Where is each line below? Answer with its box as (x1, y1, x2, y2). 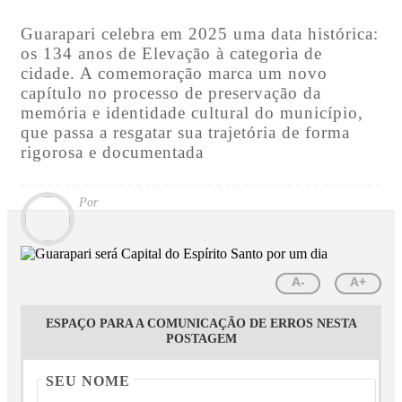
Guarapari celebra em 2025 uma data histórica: (21, 23, 379, 43)
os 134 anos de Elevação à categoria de (21, 43, 322, 63)
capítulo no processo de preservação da (21, 83, 321, 102)
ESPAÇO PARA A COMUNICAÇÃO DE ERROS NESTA (45, 316, 357, 331)
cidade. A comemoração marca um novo (21, 63, 328, 83)
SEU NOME (46, 373, 130, 389)
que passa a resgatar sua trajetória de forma (21, 122, 350, 142)
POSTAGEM (165, 331, 237, 346)
